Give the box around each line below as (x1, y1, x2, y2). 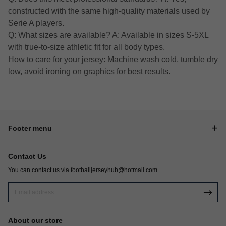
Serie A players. (8, 19, 64, 28)
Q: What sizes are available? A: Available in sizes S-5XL (8, 31, 208, 40)
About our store (8, 216, 63, 225)
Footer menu (8, 124, 52, 133)
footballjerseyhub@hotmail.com (71, 166, 157, 174)
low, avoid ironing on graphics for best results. (8, 67, 171, 76)
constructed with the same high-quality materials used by (8, 7, 210, 16)
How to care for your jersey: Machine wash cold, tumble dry (8, 55, 218, 64)
